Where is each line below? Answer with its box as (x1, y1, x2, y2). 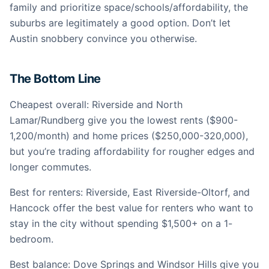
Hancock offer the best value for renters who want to (10, 202, 253, 214)
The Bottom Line (10, 71, 101, 86)
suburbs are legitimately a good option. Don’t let (10, 17, 231, 29)
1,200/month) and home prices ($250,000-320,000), (10, 130, 248, 142)
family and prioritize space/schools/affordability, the (10, 1, 248, 13)
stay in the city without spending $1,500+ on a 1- (10, 217, 232, 229)
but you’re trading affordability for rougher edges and (10, 145, 255, 157)
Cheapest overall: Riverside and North (10, 98, 183, 110)
